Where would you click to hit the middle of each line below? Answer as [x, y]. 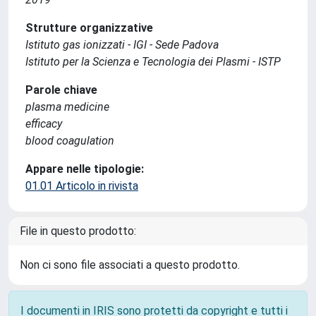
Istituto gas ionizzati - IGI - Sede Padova [122, 45]
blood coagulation [70, 141]
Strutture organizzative [89, 28]
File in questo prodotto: [78, 231]
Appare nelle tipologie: [85, 169]
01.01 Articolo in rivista [82, 186]
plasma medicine [67, 107]
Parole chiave [61, 90]
